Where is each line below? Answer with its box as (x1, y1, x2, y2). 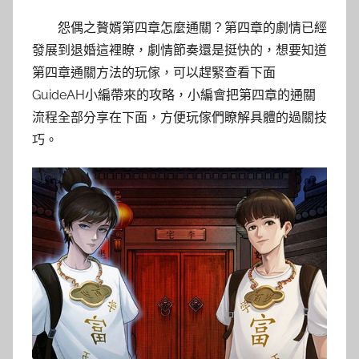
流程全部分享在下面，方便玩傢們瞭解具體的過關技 (32, 110, 327, 126)
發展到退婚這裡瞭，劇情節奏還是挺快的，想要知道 (32, 42, 327, 58)
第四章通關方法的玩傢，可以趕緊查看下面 (32, 65, 276, 81)
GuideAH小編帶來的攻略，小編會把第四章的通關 (32, 87, 316, 103)
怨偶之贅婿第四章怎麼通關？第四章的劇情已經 (58, 20, 327, 36)
